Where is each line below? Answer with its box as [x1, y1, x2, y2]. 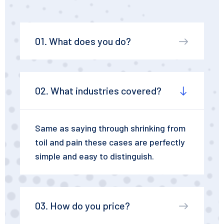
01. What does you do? [35, 34, 131, 47]
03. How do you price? [35, 199, 130, 211]
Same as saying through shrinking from [35, 122, 185, 133]
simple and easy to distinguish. [35, 150, 154, 161]
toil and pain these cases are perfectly [35, 136, 185, 147]
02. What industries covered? [35, 84, 161, 96]
